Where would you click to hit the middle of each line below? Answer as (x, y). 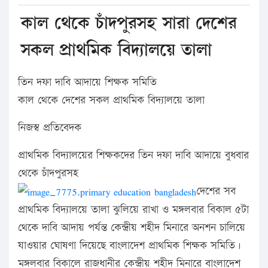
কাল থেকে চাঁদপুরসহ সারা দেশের (129, 23)
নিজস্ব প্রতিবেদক (50, 127)
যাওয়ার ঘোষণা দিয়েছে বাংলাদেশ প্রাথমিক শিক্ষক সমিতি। (130, 246)
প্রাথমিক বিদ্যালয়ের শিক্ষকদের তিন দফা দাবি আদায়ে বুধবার (133, 155)
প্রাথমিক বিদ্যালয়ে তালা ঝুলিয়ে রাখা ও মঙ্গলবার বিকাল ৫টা (133, 210)
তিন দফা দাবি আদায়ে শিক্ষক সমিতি (87, 82)
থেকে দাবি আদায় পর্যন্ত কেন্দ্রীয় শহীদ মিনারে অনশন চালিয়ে (132, 228)
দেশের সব (216, 191)
